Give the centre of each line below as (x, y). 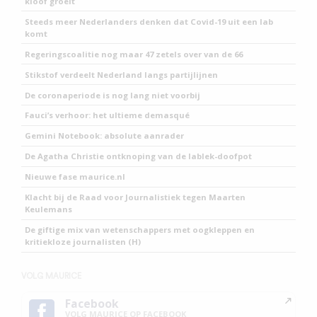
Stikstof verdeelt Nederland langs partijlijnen (122, 74)
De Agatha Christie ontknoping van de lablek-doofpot (139, 156)
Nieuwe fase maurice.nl (75, 177)
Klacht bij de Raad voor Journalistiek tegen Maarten (136, 197)
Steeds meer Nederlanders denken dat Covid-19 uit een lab (149, 21)
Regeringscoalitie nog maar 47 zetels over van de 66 (134, 54)
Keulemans (49, 209)
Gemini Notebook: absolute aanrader (105, 136)
